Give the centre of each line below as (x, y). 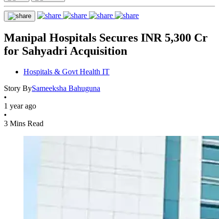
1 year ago (20, 106)
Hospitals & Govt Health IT (66, 71)
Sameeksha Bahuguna (66, 88)
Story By (18, 88)
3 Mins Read (24, 123)
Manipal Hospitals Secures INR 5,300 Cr (106, 37)
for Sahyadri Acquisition (66, 51)
